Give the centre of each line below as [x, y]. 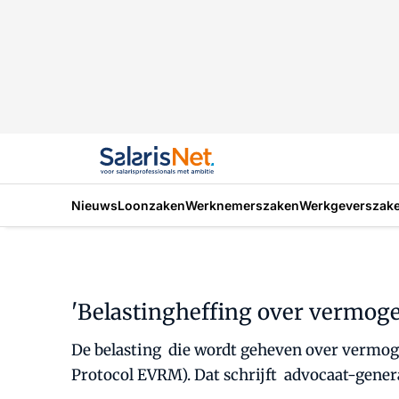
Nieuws [94, 205]
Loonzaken [151, 205]
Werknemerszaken [242, 205]
